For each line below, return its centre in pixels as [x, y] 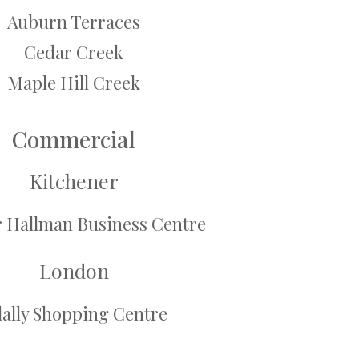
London [74, 271]
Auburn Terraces [74, 22]
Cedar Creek [74, 52]
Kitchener [74, 181]
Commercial [74, 139]
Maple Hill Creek [74, 83]
